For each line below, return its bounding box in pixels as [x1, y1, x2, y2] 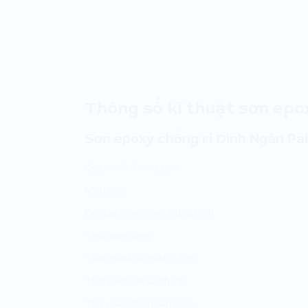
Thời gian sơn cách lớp [85, 275, 186, 287]
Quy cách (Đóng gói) [85, 162, 179, 174]
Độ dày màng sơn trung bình [85, 207, 214, 219]
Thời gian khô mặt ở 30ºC [85, 252, 199, 265]
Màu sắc [85, 184, 124, 197]
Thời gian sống [85, 230, 151, 242]
